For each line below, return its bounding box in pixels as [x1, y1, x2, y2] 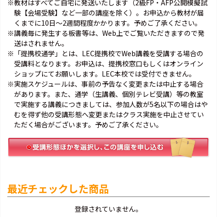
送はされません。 [14, 38, 68, 48]
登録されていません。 [75, 204, 142, 214]
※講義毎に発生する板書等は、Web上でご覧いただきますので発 [7, 28, 204, 38]
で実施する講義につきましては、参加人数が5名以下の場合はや [14, 99, 208, 109]
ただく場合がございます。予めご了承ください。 [14, 119, 163, 129]
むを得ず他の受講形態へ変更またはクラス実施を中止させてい [14, 109, 204, 119]
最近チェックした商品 [7, 181, 109, 196]
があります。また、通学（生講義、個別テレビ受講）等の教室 [14, 89, 203, 99]
